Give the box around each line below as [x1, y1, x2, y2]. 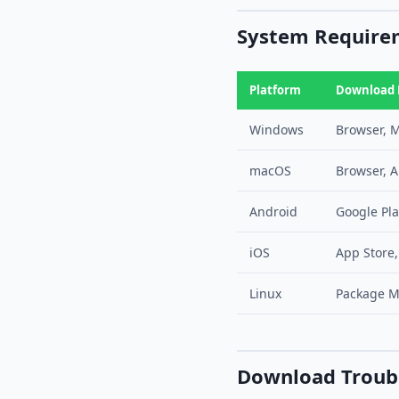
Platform [249, 82, 301, 98]
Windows [249, 121, 304, 138]
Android [249, 203, 297, 220]
